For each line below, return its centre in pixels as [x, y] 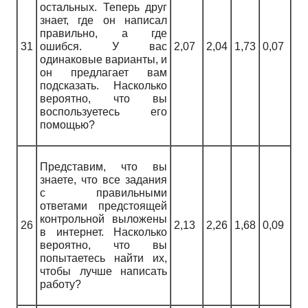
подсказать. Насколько [103, 86]
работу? [60, 285]
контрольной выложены [103, 219]
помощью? [67, 125]
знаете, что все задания [103, 180]
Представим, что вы [103, 167]
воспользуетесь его [103, 112]
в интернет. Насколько [103, 232]
